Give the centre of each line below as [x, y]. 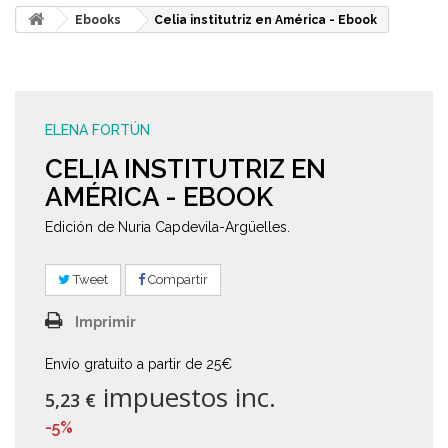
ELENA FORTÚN [97, 130]
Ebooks [98, 20]
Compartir [176, 279]
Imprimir [105, 322]
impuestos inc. [186, 397]
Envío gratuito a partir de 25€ [138, 364]
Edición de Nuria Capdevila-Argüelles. [167, 227]
